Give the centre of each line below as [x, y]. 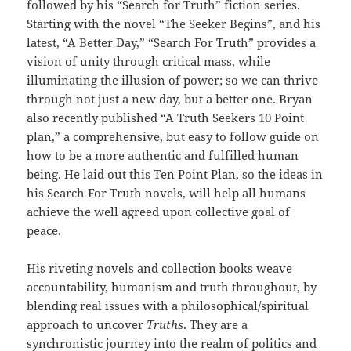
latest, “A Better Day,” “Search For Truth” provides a [172, 43]
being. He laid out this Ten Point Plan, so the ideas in [175, 174]
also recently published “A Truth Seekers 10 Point [166, 118]
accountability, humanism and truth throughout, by [172, 287]
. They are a [216, 325]
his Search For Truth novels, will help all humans [166, 193]
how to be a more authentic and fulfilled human [163, 156]
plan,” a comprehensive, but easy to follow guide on [173, 137]
